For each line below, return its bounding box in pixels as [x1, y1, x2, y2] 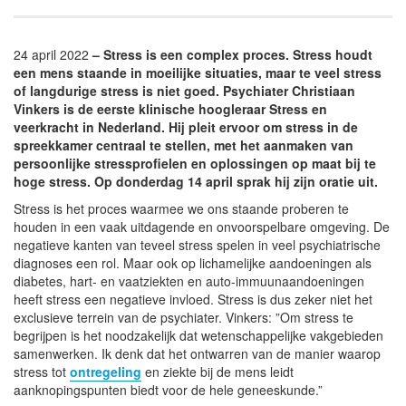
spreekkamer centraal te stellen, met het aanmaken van [14, 135, 353, 154]
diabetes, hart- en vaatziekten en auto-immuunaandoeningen [14, 271, 364, 290]
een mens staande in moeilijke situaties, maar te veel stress [14, 63, 382, 82]
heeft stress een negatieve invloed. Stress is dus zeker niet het [14, 289, 372, 308]
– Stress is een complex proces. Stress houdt [89, 44, 372, 63]
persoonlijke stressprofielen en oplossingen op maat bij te [14, 153, 376, 172]
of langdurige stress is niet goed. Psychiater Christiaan [14, 81, 355, 100]
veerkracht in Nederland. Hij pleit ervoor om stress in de [14, 117, 358, 136]
